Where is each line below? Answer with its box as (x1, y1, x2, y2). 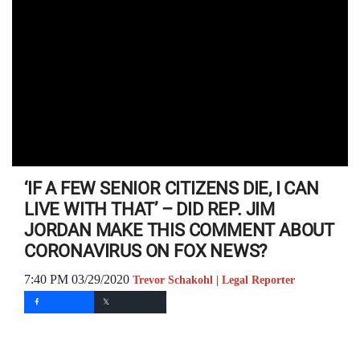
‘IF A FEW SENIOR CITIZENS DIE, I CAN (24, 178, 319, 198)
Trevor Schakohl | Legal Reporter (133, 274, 295, 286)
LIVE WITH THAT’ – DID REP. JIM (24, 199, 275, 219)
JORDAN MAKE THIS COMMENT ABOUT (24, 220, 334, 240)
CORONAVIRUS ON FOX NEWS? (24, 241, 268, 261)
